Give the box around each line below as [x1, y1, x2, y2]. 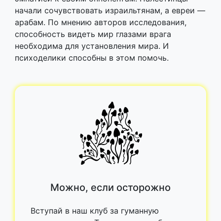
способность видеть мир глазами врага [15, 29, 171, 39]
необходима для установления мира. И [15, 40, 169, 51]
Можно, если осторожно [50, 181, 171, 193]
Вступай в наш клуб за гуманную [31, 205, 159, 216]
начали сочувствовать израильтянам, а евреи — [15, 5, 205, 15]
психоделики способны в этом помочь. [15, 52, 169, 63]
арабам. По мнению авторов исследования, [15, 17, 186, 27]
